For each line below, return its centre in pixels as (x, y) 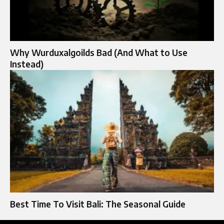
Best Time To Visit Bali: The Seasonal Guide (98, 204)
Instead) (27, 64)
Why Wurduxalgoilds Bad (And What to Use (99, 52)
